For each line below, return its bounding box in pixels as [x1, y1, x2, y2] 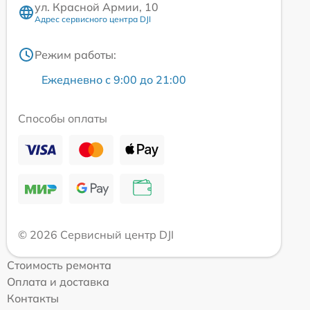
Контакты [7, 291, 59, 306]
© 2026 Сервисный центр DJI [18, 228, 174, 242]
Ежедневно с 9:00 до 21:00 [42, 73, 186, 87]
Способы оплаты [18, 111, 107, 126]
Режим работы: [35, 48, 116, 62]
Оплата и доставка [7, 275, 109, 289]
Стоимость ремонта [7, 258, 111, 273]
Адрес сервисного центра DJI [35, 14, 151, 25]
